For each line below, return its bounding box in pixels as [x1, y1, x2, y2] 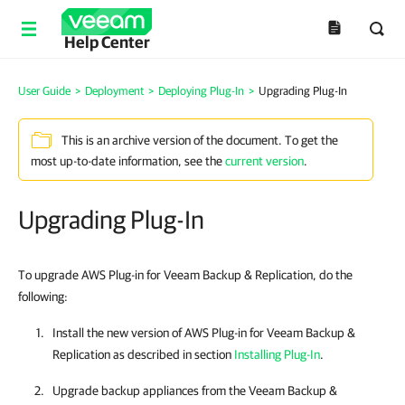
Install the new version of [52, 325, 184, 340]
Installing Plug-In [234, 347, 320, 362]
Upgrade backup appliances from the [52, 383, 249, 398]
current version [225, 154, 304, 168]
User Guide [18, 84, 71, 98]
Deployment [85, 84, 144, 98]
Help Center [63, 33, 150, 52]
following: [18, 289, 68, 304]
